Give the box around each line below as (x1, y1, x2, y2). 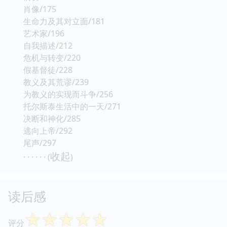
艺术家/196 (23, 27, 64, 39)
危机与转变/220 (23, 52, 81, 63)
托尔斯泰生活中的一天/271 (23, 100, 121, 112)
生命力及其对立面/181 (23, 15, 105, 27)
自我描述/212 (23, 40, 72, 51)
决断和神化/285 (23, 112, 81, 124)
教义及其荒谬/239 (23, 76, 89, 88)
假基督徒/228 (23, 64, 72, 75)
